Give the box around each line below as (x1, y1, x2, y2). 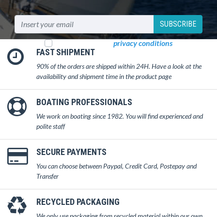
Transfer (36, 171, 59, 180)
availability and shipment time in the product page (36, 72, 171, 80)
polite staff (36, 122, 65, 130)
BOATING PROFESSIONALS (36, 96, 132, 107)
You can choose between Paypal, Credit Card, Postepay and (36, 161, 197, 170)
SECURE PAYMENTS (36, 146, 107, 157)
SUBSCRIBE (160, 19, 196, 29)
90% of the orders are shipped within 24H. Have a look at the (36, 62, 201, 70)
